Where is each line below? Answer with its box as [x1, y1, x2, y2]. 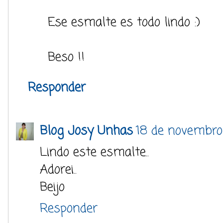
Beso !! [48, 48, 85, 67]
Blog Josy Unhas [40, 121, 133, 141]
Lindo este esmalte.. [40, 143, 149, 162]
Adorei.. [40, 160, 77, 180]
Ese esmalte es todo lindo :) [48, 13, 200, 32]
